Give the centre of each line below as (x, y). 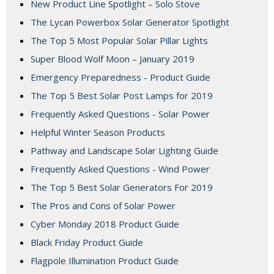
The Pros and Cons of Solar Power (103, 206)
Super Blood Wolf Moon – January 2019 (113, 59)
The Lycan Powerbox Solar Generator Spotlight (130, 22)
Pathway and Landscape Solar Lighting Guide (124, 151)
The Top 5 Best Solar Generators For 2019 (122, 187)
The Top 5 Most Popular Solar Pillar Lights (119, 41)
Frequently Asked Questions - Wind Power (120, 169)
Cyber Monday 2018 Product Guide (105, 224)
